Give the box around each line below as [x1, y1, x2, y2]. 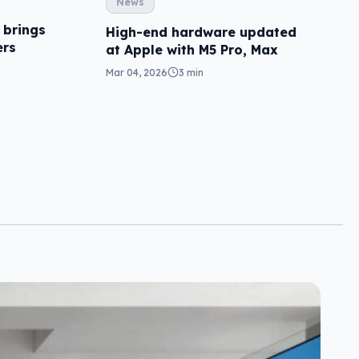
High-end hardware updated [106, 23, 296, 40]
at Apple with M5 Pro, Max [106, 41, 278, 58]
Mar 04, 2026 [106, 66, 167, 79]
